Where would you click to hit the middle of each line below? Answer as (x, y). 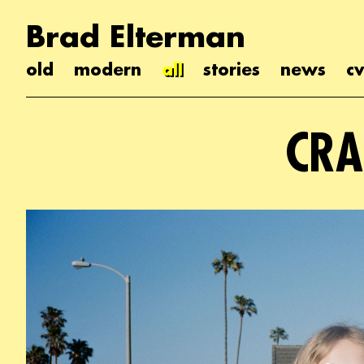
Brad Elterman (136, 36)
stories (232, 69)
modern (108, 69)
